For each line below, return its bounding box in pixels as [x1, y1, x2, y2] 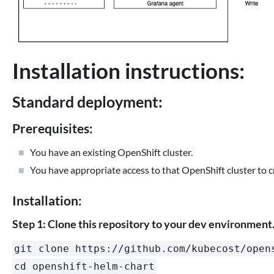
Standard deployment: [12, 92, 163, 111]
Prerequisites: [12, 120, 93, 136]
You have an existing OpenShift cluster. [30, 146, 193, 158]
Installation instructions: [12, 57, 245, 83]
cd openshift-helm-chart [14, 261, 155, 273]
